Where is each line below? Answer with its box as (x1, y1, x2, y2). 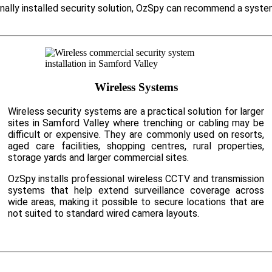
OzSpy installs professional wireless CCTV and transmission (7, 172, 265, 185)
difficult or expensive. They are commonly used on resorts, (7, 128, 265, 140)
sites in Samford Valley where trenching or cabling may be (7, 117, 265, 129)
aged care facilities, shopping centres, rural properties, (7, 140, 265, 152)
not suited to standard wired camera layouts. (7, 207, 199, 219)
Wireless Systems (94, 81, 178, 94)
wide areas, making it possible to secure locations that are (7, 195, 265, 208)
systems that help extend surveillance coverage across (7, 184, 265, 196)
